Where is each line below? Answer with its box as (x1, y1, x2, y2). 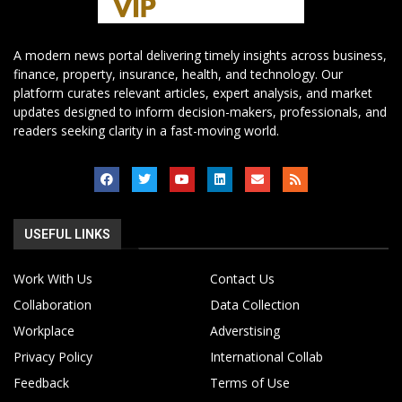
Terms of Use (210, 374, 290, 392)
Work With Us (13, 270, 92, 288)
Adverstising (210, 322, 280, 340)
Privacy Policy (13, 348, 92, 366)
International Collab (210, 348, 323, 366)
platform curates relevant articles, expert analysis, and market (13, 84, 372, 102)
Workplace (13, 322, 74, 340)
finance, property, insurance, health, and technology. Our (13, 66, 343, 83)
